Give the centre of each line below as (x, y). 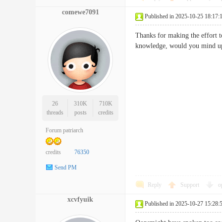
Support (191, 185)
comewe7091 (80, 12)
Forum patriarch (64, 130)
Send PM (66, 168)
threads (55, 112)
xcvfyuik (80, 199)
